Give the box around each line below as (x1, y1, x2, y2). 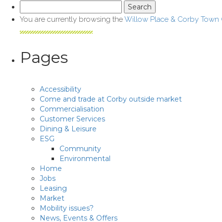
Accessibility (40, 85, 81, 94)
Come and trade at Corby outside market (40, 95, 182, 104)
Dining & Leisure (40, 124, 97, 133)
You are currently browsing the (20, 15, 124, 24)
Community (59, 144, 101, 153)
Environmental (59, 154, 111, 163)
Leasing (40, 184, 67, 193)
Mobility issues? (40, 204, 94, 213)
